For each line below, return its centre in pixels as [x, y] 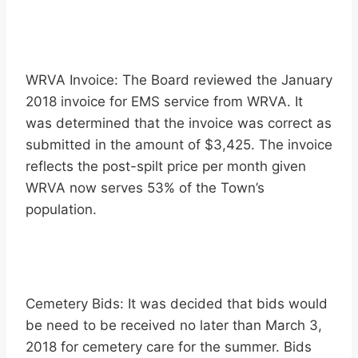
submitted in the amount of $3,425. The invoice [179, 145]
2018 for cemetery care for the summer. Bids [169, 347]
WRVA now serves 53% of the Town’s [145, 188]
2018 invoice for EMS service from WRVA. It [164, 102]
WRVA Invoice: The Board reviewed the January [179, 80]
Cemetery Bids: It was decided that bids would [177, 304]
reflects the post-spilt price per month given [166, 167]
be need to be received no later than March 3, [174, 326]
